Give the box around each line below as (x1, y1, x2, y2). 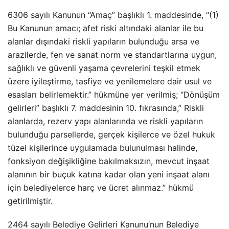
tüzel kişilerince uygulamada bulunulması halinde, (8, 143, 197, 153)
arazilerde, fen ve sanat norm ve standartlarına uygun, (8, 50, 217, 60)
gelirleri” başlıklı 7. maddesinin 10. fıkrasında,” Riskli (8, 103, 204, 113)
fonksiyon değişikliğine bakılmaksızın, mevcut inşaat (8, 156, 210, 166)
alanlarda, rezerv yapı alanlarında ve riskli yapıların (8, 116, 203, 126)
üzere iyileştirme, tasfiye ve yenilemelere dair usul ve (8, 76, 212, 86)
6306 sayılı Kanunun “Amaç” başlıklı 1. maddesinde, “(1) (8, 10, 219, 20)
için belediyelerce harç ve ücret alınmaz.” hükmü (8, 182, 194, 193)
